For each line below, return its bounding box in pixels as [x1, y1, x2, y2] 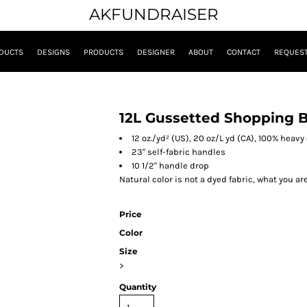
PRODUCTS [84, 47, 123, 58]
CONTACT [227, 47, 260, 58]
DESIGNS [37, 47, 70, 58]
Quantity [119, 282, 156, 293]
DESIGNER [137, 47, 175, 58]
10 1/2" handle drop [132, 160, 209, 171]
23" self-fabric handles [132, 147, 225, 158]
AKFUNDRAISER [88, 5, 219, 24]
